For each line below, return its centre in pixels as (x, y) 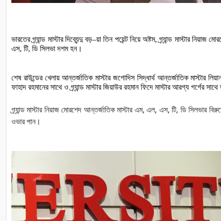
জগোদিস (124, 77)
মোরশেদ (72, 109)
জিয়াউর (112, 87)
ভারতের (21, 39)
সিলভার (198, 109)
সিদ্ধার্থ (146, 77)
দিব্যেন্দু (74, 39)
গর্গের (198, 87)
